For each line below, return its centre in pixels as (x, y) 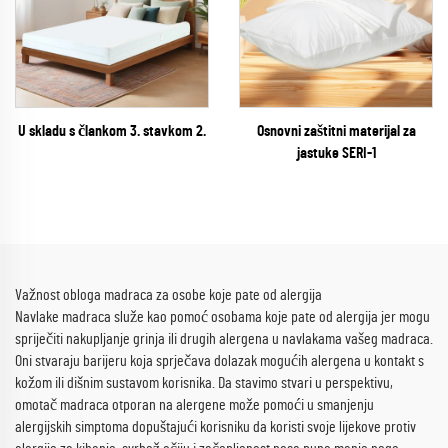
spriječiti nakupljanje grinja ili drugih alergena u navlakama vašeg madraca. (224, 339)
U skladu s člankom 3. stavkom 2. (112, 131)
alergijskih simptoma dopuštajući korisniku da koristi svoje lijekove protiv (215, 427)
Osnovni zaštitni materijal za (336, 131)
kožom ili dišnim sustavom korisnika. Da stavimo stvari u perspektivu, (204, 383)
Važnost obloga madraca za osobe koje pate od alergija (168, 295)
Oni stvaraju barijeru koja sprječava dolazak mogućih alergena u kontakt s (219, 361)
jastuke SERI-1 (336, 153)
